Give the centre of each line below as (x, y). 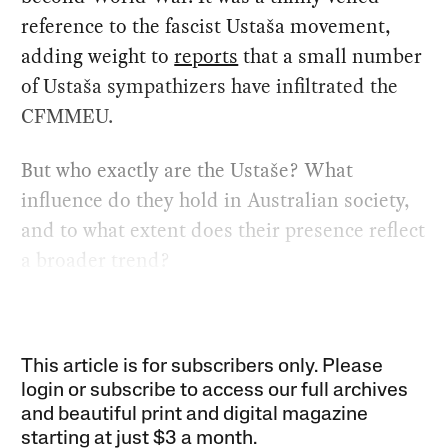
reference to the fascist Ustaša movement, (206, 26)
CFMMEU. (67, 116)
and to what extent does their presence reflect (223, 230)
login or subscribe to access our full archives (215, 391)
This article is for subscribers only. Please (202, 367)
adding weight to (98, 56)
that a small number (330, 56)
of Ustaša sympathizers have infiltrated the (210, 86)
